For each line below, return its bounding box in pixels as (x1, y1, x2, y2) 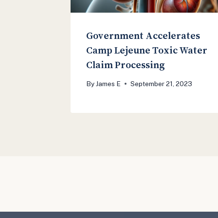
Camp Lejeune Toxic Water (86, 43, 207, 57)
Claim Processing (86, 57, 165, 72)
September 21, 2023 (130, 79, 193, 88)
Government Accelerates (86, 28, 200, 42)
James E (96, 79, 121, 88)
